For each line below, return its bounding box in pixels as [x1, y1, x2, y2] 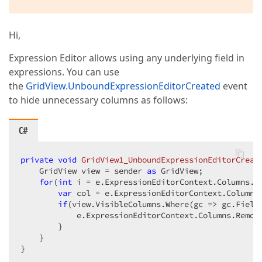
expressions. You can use [9, 65, 119, 78]
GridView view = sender [20, 166, 147, 176]
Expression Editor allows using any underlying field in [9, 51, 244, 64]
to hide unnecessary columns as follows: [9, 94, 188, 106]
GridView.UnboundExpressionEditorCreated [26, 80, 220, 92]
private [20, 154, 53, 165]
